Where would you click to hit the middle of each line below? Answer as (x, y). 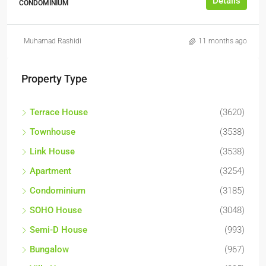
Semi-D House (58, 230)
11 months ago (223, 41)
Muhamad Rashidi (53, 41)
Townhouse (53, 132)
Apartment (50, 171)
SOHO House (56, 210)
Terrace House (59, 112)
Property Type (54, 79)
